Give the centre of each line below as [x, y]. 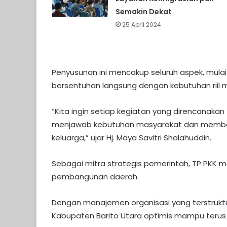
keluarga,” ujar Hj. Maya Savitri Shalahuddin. [131, 138]
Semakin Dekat [143, 12]
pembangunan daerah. [95, 177]
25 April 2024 [141, 25]
